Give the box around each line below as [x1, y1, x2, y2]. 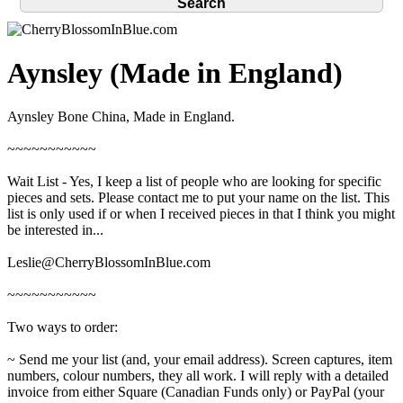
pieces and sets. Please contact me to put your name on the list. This [7, 190, 390, 206]
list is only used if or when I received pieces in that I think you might [7, 206, 395, 222]
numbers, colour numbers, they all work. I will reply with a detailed [7, 368, 389, 384]
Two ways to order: [7, 319, 118, 336]
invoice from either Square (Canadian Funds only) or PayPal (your [7, 384, 384, 400]
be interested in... [7, 222, 103, 238]
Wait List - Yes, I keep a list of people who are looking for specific [7, 174, 381, 190]
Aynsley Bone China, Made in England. [7, 109, 235, 125]
